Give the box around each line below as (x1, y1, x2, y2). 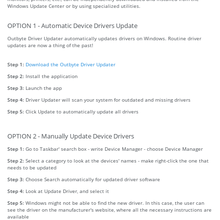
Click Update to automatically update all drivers (26, 108, 138, 115)
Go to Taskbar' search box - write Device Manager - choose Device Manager (26, 145, 203, 152)
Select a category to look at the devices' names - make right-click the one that (26, 157, 209, 164)
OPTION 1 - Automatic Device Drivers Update (7, 21, 137, 30)
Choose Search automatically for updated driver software (26, 175, 160, 183)
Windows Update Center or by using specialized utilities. (7, 2, 140, 9)
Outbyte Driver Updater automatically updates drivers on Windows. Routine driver (7, 34, 201, 42)
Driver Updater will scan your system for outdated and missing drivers (26, 96, 191, 103)
